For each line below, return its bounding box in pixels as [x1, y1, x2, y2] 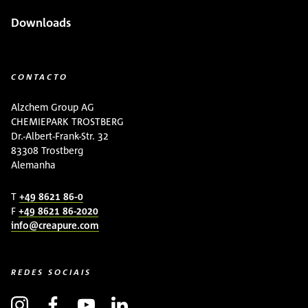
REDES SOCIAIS [11, 266, 91, 277]
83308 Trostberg [11, 144, 83, 156]
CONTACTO [11, 71, 68, 82]
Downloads [11, 16, 71, 30]
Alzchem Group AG [11, 101, 94, 113]
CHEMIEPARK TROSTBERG [11, 115, 124, 127]
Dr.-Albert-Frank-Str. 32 [11, 130, 109, 142]
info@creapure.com [11, 219, 99, 231]
